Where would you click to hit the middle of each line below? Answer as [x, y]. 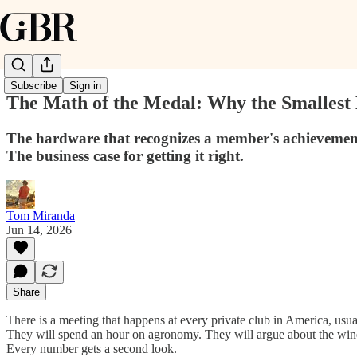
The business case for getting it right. [125, 155]
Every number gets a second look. [92, 348]
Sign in [85, 86]
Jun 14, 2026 [39, 229]
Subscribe [33, 86]
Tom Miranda [41, 215]
